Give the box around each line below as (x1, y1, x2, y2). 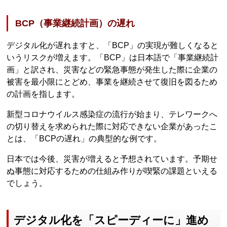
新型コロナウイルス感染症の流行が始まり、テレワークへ (7, 110, 218, 119)
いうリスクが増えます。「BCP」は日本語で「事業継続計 (7, 53, 219, 62)
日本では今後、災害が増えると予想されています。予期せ (7, 155, 218, 164)
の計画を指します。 (7, 90, 80, 99)
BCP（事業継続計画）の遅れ (15, 18, 135, 29)
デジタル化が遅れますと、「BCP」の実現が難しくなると (7, 41, 219, 50)
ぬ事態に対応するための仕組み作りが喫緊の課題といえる (7, 167, 218, 176)
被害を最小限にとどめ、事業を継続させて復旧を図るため (7, 78, 218, 87)
